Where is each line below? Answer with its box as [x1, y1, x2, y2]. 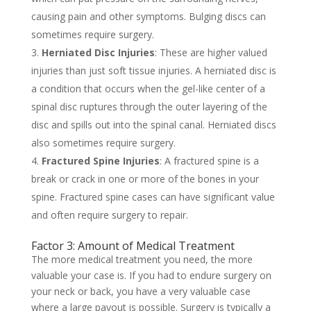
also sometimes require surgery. [31, 135, 176, 149]
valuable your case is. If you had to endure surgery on [31, 268, 271, 282]
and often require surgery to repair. [31, 208, 188, 221]
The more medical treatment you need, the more [31, 252, 253, 266]
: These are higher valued [154, 45, 267, 59]
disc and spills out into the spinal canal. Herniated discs [31, 117, 276, 131]
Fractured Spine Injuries [41, 153, 160, 167]
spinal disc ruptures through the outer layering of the [31, 99, 267, 113]
